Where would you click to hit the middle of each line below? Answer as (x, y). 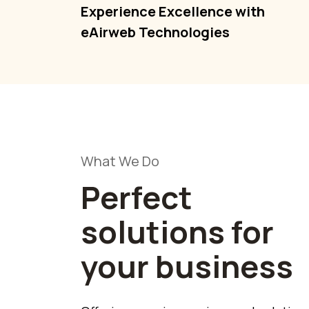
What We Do (120, 161)
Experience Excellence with (173, 11)
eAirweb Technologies (155, 32)
